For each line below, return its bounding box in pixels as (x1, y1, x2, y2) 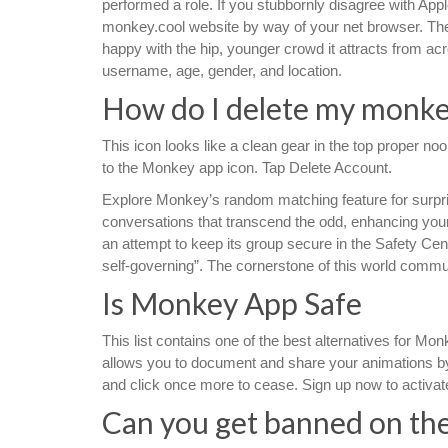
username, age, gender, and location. (102, 62, 342, 79)
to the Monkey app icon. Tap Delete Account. (102, 159, 392, 176)
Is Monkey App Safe (102, 285, 362, 321)
